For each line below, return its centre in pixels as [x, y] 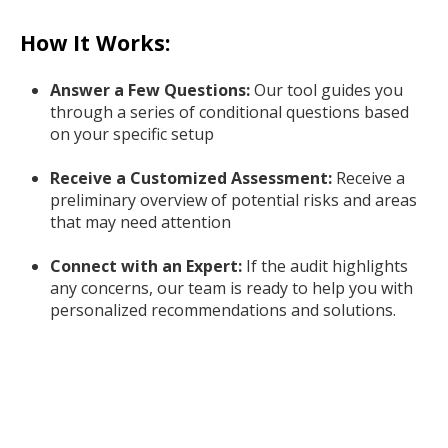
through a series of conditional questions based [229, 112]
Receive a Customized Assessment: [193, 178]
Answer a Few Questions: [152, 90]
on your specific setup [132, 134]
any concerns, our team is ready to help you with [231, 288]
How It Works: [95, 43]
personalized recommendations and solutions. [223, 310]
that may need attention [140, 222]
